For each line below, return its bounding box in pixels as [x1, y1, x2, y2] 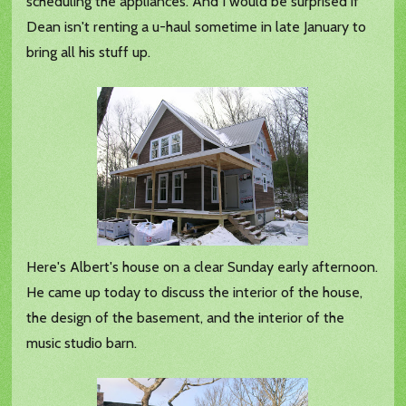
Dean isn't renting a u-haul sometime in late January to [26, 18, 367, 36]
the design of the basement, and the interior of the [26, 309, 345, 327]
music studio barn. [26, 334, 138, 353]
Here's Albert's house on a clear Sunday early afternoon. [26, 258, 379, 276]
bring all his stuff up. [26, 43, 151, 62]
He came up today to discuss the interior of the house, [26, 284, 363, 302]
